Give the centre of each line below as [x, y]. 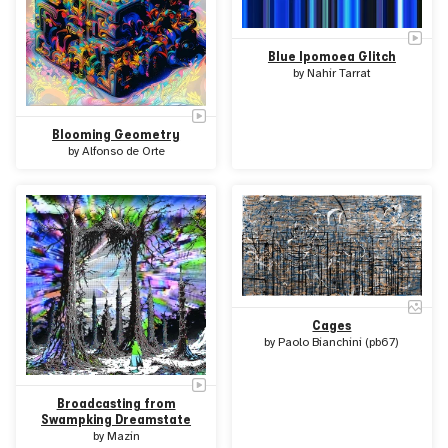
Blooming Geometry [116, 135]
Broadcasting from [116, 404]
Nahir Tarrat [338, 73]
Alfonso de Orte [123, 152]
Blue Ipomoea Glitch [331, 56]
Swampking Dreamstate [116, 420]
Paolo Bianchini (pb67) [339, 342]
